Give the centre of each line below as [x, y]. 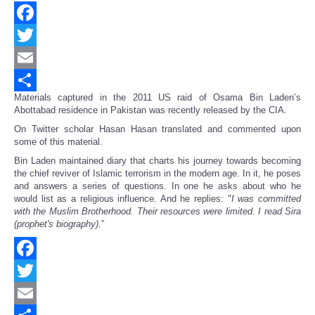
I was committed [266, 199]
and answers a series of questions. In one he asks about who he [157, 186]
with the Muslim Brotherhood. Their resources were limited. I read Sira [157, 212]
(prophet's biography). [58, 224]
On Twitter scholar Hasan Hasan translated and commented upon [157, 129]
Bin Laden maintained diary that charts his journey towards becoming [157, 161]
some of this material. [58, 142]
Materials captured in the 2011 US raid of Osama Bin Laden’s [157, 98]
